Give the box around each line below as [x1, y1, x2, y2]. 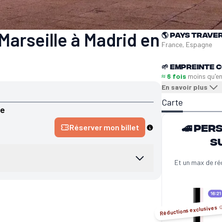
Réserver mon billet [69, 122, 140, 132]
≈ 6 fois [162, 72, 187, 81]
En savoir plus [162, 83, 208, 92]
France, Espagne [162, 40, 213, 49]
